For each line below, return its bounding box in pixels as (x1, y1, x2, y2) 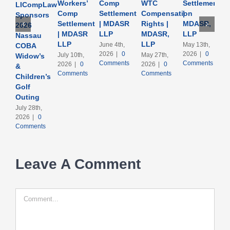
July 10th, (57, 51, 84, 59)
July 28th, (15, 104, 42, 111)
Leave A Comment (15, 156, 141, 172)
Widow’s (15, 51, 45, 60)
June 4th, (99, 41, 125, 48)
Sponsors (15, 10, 49, 19)
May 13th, (183, 41, 210, 48)
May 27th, (141, 51, 168, 59)
